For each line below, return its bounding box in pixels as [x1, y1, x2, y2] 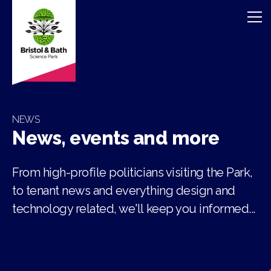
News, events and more [12, 127, 220, 149]
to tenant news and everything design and [12, 183, 235, 198]
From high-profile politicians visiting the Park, [12, 165, 253, 180]
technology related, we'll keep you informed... [12, 201, 255, 216]
